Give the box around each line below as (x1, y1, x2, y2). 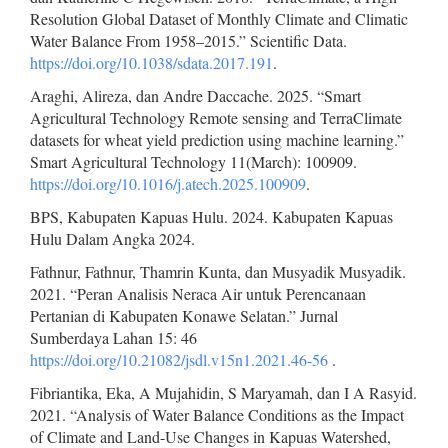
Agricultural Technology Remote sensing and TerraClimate (30, 107, 402, 129)
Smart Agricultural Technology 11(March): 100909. (30, 151, 357, 173)
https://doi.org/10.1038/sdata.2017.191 (30, 52, 273, 74)
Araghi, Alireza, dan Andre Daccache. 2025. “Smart (30, 85, 361, 107)
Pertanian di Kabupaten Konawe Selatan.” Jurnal (30, 305, 338, 327)
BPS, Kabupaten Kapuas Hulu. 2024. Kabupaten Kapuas (30, 206, 393, 228)
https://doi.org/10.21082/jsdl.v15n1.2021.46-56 (30, 349, 328, 371)
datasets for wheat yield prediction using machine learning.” (30, 129, 404, 151)
